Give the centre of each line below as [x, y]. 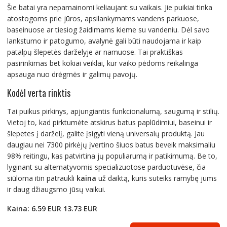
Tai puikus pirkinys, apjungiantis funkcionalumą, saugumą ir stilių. [113, 111]
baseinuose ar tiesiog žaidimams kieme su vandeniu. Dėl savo [108, 29]
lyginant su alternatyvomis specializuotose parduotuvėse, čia [106, 167]
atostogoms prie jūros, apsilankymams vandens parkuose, [103, 18]
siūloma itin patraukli [42, 178]
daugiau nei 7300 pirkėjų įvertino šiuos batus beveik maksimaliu [111, 144]
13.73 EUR [80, 208]
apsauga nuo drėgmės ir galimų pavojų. [72, 74]
